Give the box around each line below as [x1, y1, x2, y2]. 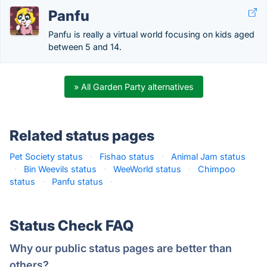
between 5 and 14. [48, 42, 122, 52]
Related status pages [10, 127, 154, 144]
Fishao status [100, 151, 154, 162]
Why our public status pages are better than [10, 242, 232, 254]
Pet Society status [10, 151, 83, 162]
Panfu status [52, 176, 103, 187]
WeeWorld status [113, 164, 181, 174]
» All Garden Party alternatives [73, 82, 194, 92]
